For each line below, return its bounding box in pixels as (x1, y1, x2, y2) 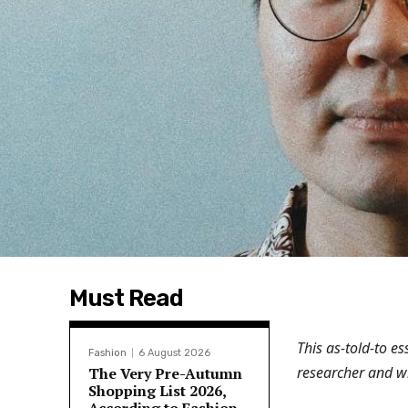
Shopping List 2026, (88, 381, 227, 402)
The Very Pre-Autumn (88, 363, 242, 384)
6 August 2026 (138, 347, 210, 360)
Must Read (69, 284, 183, 313)
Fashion (88, 347, 127, 360)
